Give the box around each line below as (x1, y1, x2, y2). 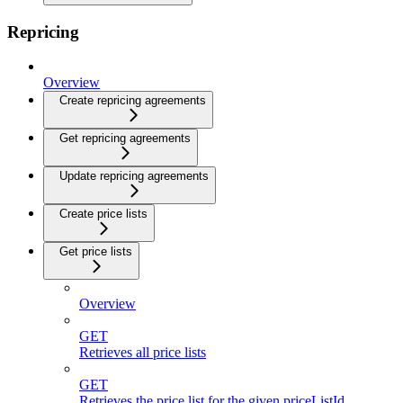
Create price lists (59, 207, 148, 221)
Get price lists (59, 245, 132, 259)
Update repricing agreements (59, 169, 209, 184)
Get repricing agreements (59, 131, 191, 146)
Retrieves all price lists (79, 345, 206, 361)
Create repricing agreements (59, 94, 206, 108)
